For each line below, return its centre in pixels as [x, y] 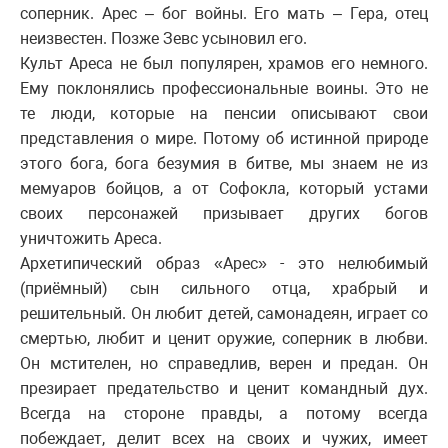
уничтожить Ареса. [91, 238]
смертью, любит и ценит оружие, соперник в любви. [224, 338]
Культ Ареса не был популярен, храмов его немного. [224, 63]
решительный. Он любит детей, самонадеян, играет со [224, 313]
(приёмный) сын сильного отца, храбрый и [224, 288]
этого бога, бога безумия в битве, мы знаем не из [224, 163]
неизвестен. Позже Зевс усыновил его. [163, 38]
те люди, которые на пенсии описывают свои [224, 113]
